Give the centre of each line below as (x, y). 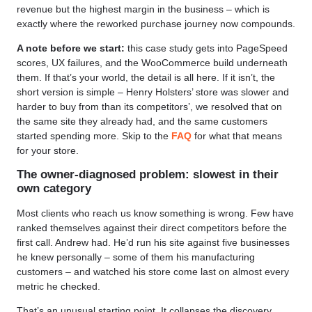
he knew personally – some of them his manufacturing (136, 257)
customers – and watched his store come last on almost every (153, 271)
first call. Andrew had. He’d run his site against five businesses (153, 242)
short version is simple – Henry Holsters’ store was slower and (153, 92)
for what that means (237, 136)
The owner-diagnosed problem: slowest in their (148, 175)
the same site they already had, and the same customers (142, 122)
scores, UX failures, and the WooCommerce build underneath (152, 63)
